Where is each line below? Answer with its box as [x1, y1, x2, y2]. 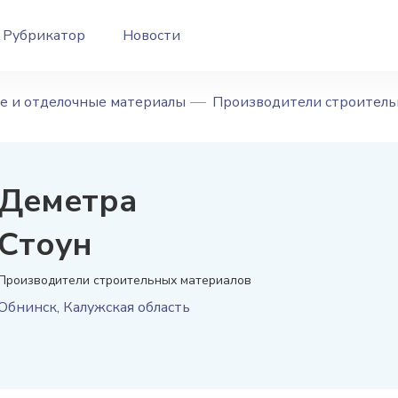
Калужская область [63, 298, 190, 317]
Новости [123, 26, 180, 45]
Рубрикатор [3, 26, 85, 45]
